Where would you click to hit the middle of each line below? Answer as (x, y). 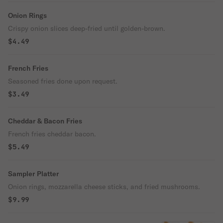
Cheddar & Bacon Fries (45, 121)
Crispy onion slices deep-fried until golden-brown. (87, 28)
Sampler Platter (33, 174)
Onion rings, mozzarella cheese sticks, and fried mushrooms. (104, 187)
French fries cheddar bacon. (52, 134)
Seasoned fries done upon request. (63, 81)
